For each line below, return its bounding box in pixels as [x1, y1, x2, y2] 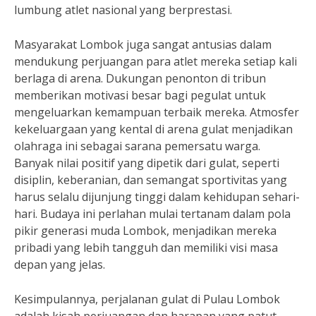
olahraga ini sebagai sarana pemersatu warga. [14, 138, 260, 154]
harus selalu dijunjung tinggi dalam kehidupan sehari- [14, 189, 300, 205]
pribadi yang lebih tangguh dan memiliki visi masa [14, 240, 278, 255]
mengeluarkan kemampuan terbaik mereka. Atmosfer [14, 104, 299, 120]
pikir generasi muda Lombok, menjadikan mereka [14, 223, 276, 238]
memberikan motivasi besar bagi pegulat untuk [14, 87, 266, 103]
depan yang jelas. [14, 257, 105, 272]
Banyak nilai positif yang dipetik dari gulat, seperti [14, 155, 279, 171]
